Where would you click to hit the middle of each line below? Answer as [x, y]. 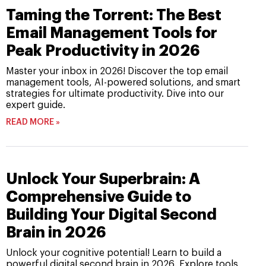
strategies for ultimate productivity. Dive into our [115, 94]
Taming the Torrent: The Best [114, 15]
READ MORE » [33, 123]
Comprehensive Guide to [99, 197]
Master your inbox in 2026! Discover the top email [117, 72]
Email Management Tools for [112, 33]
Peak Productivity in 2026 [103, 51]
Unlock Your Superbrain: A [103, 179]
